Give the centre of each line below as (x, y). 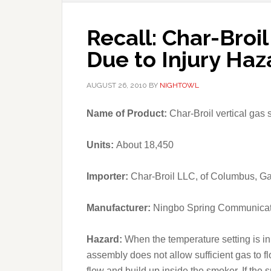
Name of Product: (128, 113)
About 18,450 (145, 145)
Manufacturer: (120, 208)
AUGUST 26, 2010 (117, 85)
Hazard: (106, 239)
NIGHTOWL (179, 85)
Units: (101, 145)
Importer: (109, 176)
